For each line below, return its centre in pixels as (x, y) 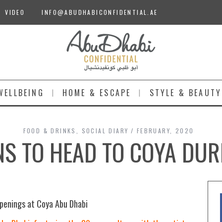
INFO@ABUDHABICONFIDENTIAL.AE (100, 12)
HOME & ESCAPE (97, 93)
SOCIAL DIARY (105, 131)
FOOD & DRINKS (50, 131)
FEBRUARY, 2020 (165, 131)
